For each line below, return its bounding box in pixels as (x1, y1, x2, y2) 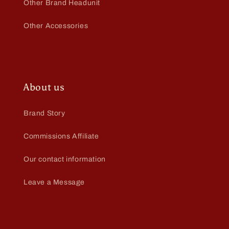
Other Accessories (24, 22, 88, 30)
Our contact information (24, 155, 106, 164)
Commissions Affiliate (24, 132, 99, 141)
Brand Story (24, 109, 65, 118)
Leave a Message (24, 178, 85, 187)
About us (24, 81, 65, 94)
